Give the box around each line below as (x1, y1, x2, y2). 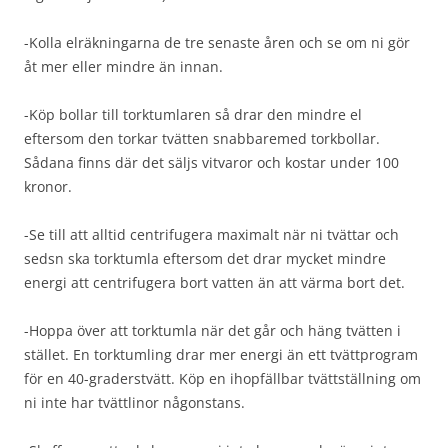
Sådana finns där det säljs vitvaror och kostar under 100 (24, 152, 399, 172)
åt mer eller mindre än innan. (24, 56, 223, 76)
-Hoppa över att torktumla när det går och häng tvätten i (24, 320, 401, 340)
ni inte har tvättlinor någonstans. (24, 392, 245, 412)
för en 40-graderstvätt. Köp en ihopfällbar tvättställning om (24, 368, 421, 388)
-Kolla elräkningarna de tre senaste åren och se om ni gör (24, 32, 410, 52)
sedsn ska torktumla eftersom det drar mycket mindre (24, 248, 386, 268)
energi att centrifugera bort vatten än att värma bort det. (24, 272, 405, 292)
